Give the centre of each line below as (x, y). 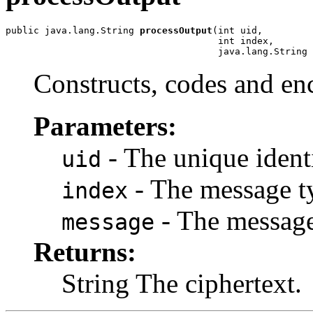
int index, (140, 41)
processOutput (176, 30)
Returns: (85, 252)
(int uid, (238, 30)
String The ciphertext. (182, 283)
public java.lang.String (73, 30)
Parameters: (105, 126)
